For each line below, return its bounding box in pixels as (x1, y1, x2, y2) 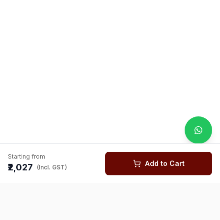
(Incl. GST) (37, 164, 67, 171)
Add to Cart (144, 159, 185, 167)
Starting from (8, 153, 45, 160)
